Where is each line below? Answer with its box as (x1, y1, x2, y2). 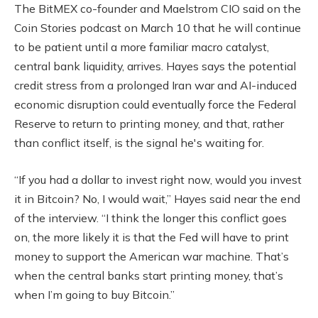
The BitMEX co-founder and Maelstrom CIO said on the (14, 1, 301, 16)
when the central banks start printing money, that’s (14, 268, 283, 283)
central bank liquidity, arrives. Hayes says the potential (14, 59, 296, 74)
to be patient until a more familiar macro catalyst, (14, 40, 269, 55)
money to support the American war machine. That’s (14, 248, 289, 263)
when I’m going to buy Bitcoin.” (14, 287, 175, 302)
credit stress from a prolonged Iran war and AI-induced (14, 78, 297, 93)
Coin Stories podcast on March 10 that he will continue (14, 21, 301, 35)
